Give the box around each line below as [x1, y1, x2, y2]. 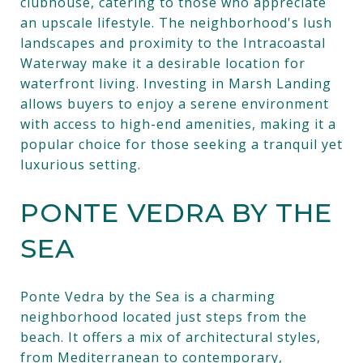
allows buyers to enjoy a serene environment [20, 94, 329, 113]
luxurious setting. [20, 155, 141, 173]
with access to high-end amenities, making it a [20, 114, 336, 133]
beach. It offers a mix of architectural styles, [20, 327, 321, 346]
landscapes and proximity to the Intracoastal [20, 33, 326, 52]
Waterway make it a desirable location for [20, 53, 305, 72]
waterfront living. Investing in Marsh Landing [20, 74, 331, 92]
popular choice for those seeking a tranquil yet [20, 135, 343, 153]
